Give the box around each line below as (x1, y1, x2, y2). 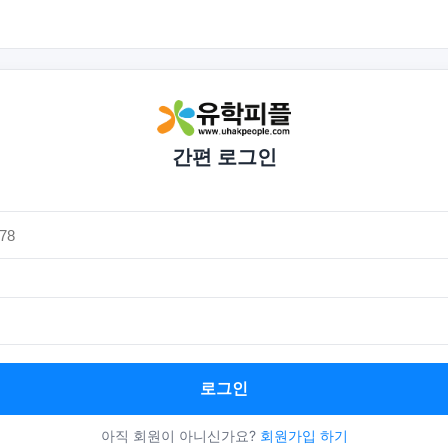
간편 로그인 (171, 145, 277, 169)
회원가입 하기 (259, 427, 348, 444)
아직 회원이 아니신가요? (100, 427, 260, 444)
